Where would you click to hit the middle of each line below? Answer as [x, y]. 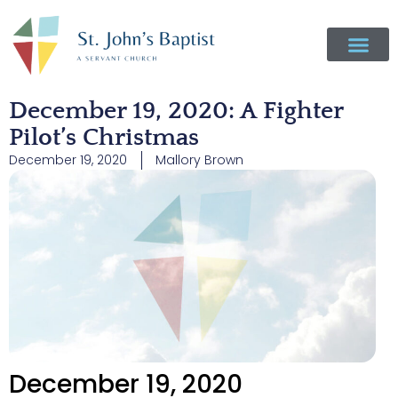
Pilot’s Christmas [104, 137]
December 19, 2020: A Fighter [176, 111]
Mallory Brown [199, 160]
